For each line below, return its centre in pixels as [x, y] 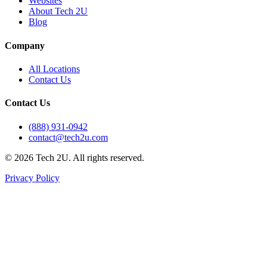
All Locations [54, 69]
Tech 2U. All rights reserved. [89, 157]
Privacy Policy [32, 178]
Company [25, 45]
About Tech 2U [58, 11]
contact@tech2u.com [68, 137]
